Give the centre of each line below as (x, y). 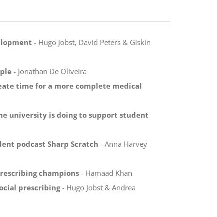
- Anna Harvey (123, 144)
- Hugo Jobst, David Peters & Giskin (91, 42)
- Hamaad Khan (105, 173)
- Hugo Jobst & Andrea (98, 187)
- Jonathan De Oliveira (49, 71)
